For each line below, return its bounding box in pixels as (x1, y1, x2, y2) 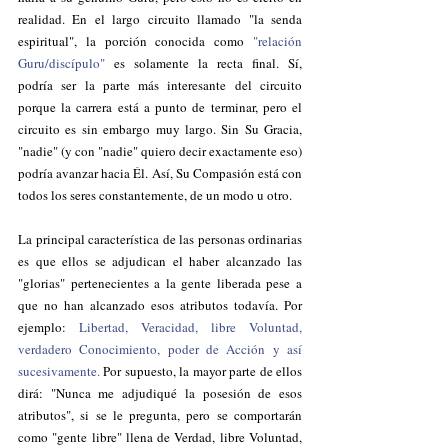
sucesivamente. (18, 362, 100, 380)
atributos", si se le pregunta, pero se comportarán (18, 406, 302, 424)
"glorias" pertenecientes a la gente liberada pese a (18, 274, 302, 292)
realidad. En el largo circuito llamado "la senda (18, 10, 302, 28)
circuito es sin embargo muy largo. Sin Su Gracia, (18, 120, 302, 138)
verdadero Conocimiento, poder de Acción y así (18, 340, 302, 358)
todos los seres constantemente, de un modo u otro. (18, 186, 292, 204)
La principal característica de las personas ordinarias (18, 230, 302, 248)
